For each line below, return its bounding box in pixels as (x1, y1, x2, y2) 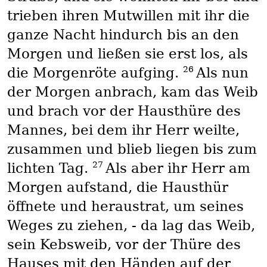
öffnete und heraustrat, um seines (7, 198, 244, 215)
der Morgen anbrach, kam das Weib (7, 84, 258, 100)
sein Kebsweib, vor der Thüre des (7, 237, 241, 253)
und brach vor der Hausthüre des (7, 103, 241, 119)
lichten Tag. (7, 160, 92, 176)
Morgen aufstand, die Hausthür (7, 179, 228, 195)
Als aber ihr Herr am (105, 160, 250, 176)
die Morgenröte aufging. (7, 65, 183, 81)
